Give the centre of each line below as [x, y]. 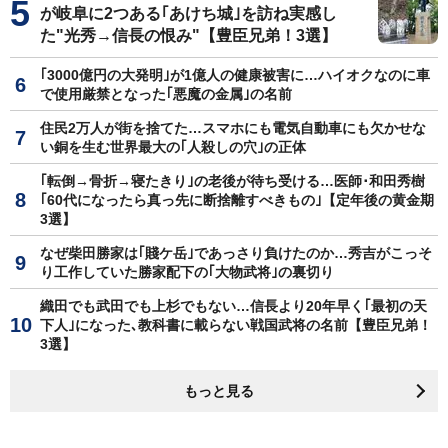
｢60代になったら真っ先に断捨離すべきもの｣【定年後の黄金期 [237, 199]
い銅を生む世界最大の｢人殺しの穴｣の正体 [173, 146]
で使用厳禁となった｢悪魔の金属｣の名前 [166, 93]
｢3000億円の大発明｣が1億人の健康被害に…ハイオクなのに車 [235, 74]
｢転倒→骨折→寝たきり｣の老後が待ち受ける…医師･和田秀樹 [232, 180]
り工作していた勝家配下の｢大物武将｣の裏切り [187, 271]
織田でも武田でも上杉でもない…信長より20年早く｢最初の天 [233, 305]
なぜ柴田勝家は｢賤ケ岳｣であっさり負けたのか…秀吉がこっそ [236, 252]
